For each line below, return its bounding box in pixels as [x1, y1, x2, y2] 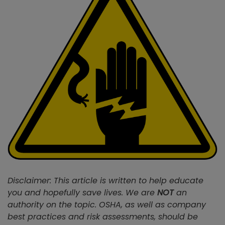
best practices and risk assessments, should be [8, 211, 198, 223]
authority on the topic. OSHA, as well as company [8, 199, 206, 211]
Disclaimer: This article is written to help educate [8, 175, 203, 187]
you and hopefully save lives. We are [8, 187, 157, 199]
